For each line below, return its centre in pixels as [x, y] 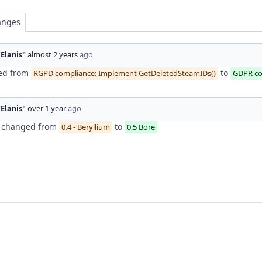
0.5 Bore [141, 127]
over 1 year [47, 108]
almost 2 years [53, 55]
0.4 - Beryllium [86, 127]
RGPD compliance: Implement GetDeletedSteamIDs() [125, 73]
